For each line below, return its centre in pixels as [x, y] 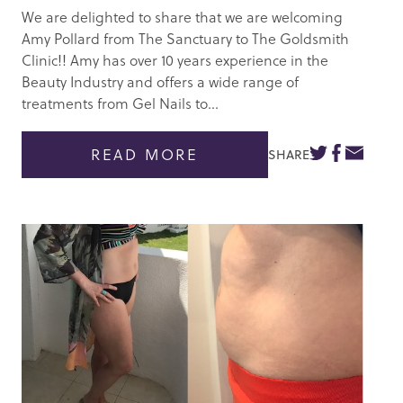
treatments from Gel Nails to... [120, 103]
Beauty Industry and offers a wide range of [160, 81]
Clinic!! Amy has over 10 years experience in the [175, 59]
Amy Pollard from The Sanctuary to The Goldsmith [185, 38]
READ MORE [145, 155]
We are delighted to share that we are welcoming [182, 16]
